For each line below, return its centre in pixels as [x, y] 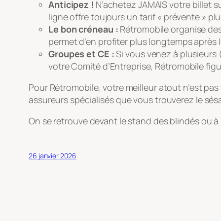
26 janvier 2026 [53, 155]
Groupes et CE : [81, 54]
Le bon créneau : [83, 29]
